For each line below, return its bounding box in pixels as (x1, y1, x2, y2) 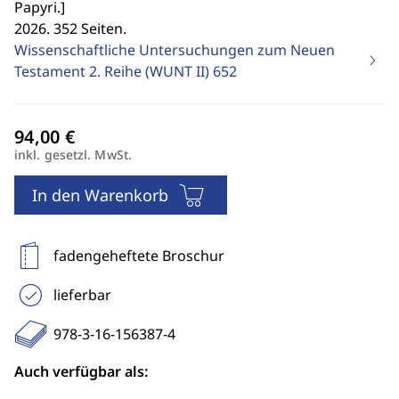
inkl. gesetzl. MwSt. (14, 146, 132, 163)
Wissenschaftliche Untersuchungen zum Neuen (14, 40, 335, 60)
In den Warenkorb (32, 184, 168, 206)
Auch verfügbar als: (14, 362, 148, 381)
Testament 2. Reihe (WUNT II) (14, 61, 213, 81)
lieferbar (53, 285, 111, 305)
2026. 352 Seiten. (14, 19, 126, 38)
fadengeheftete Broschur (53, 246, 224, 265)
